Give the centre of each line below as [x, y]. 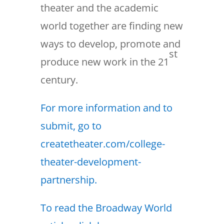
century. [59, 80]
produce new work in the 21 [104, 62]
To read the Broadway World [106, 208]
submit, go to [71, 126]
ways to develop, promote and [110, 44]
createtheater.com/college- [102, 144]
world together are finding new [111, 26]
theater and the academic [99, 8]
